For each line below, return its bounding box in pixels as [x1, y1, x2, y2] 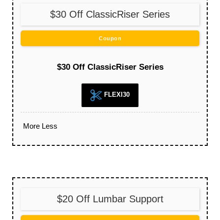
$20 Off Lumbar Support [56, 193, 164, 204]
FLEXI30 [102, 90, 130, 98]
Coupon [99, 35, 121, 41]
